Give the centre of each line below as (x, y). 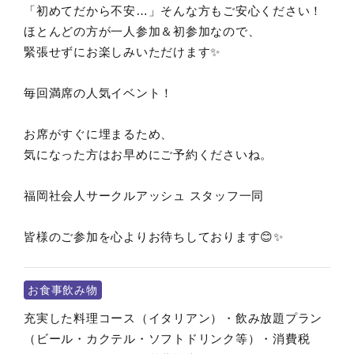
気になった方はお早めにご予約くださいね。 (148, 155)
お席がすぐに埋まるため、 (98, 134)
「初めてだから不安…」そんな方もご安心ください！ (173, 11)
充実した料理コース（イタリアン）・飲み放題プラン (173, 318)
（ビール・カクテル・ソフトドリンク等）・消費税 (167, 339)
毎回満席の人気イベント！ (98, 93)
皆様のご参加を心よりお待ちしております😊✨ (154, 237)
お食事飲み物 (63, 290)
